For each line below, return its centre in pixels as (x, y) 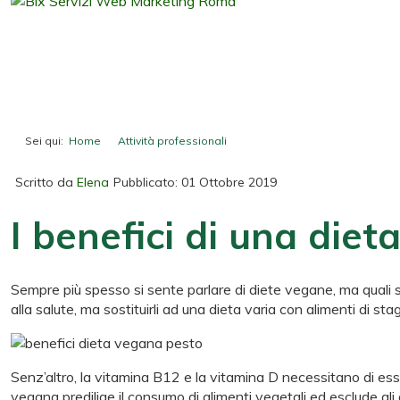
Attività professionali (172, 140)
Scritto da (46, 182)
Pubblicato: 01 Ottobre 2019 (195, 182)
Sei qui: (47, 140)
